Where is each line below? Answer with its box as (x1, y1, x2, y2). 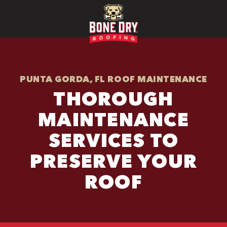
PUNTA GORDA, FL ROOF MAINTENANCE (20, 73, 207, 84)
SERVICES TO (48, 129, 179, 152)
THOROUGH (53, 87, 174, 110)
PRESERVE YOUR (29, 149, 198, 172)
